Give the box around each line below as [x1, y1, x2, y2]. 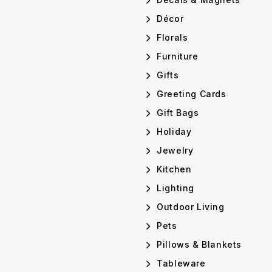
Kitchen [154, 164, 192, 175]
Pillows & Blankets [154, 239, 242, 250]
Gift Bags [154, 107, 199, 118]
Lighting [154, 183, 195, 194]
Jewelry [154, 145, 194, 156]
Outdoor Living [154, 202, 225, 212]
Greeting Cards [154, 89, 226, 100]
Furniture [154, 51, 199, 62]
